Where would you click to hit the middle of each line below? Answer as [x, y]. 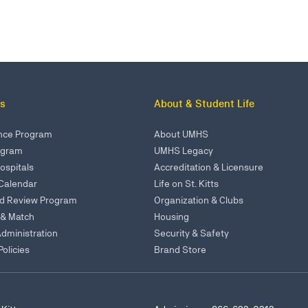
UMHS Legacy [184, 150]
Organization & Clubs [199, 200]
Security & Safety [191, 233]
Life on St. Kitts [186, 183]
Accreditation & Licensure [209, 167]
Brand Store [180, 249]
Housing [172, 216]
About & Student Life [204, 103]
